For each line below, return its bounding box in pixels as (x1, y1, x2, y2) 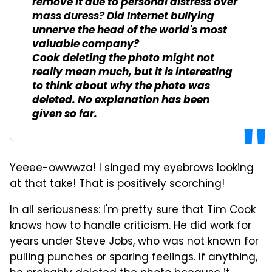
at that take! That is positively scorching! (10, 175, 225, 193)
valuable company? (32, 35, 139, 53)
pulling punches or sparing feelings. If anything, (10, 249, 257, 267)
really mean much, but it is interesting (32, 63, 233, 81)
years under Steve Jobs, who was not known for (10, 233, 259, 251)
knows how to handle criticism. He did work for (10, 217, 251, 235)
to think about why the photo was (32, 77, 210, 95)
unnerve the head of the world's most (32, 21, 227, 39)
